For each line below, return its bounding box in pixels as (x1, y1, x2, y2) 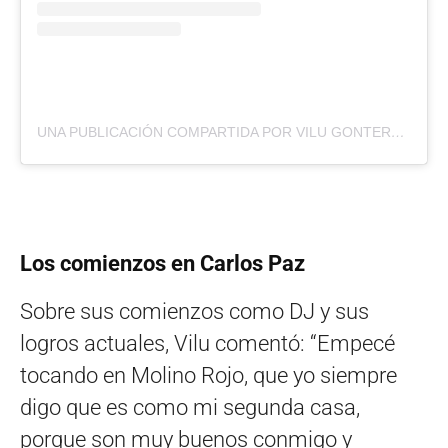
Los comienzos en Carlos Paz (20, 251, 305, 277)
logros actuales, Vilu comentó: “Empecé (20, 331, 395, 357)
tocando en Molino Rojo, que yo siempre (20, 363, 397, 389)
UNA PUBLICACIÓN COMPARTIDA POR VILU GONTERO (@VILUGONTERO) (391, 124, 405, 141)
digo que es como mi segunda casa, (20, 395, 360, 421)
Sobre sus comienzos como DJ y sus (20, 299, 369, 325)
